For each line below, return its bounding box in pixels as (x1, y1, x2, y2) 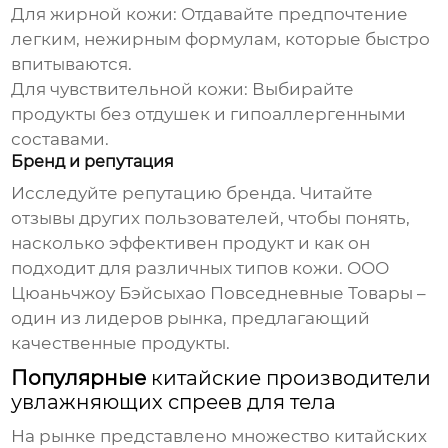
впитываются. (11, 54, 133, 75)
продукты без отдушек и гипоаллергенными (11, 104, 407, 125)
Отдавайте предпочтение (177, 4, 409, 25)
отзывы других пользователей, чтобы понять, (11, 208, 411, 229)
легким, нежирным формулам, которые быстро (11, 29, 431, 50)
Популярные (11, 366, 152, 391)
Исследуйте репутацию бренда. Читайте (11, 183, 374, 204)
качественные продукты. (11, 333, 231, 354)
